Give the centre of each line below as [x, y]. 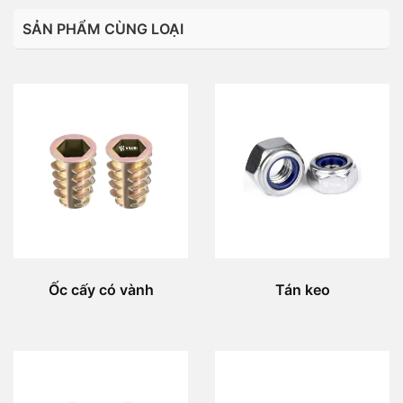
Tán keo [302, 289]
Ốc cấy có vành [101, 289]
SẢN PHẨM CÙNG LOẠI [103, 28]
